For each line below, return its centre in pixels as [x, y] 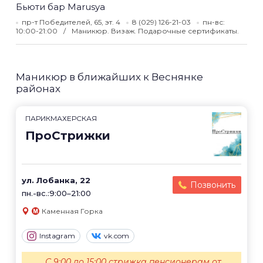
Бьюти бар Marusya [60, 7]
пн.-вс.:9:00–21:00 [56, 193]
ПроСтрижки [68, 136]
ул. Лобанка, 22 [56, 180]
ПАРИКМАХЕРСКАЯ [61, 118]
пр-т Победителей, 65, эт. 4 [71, 22]
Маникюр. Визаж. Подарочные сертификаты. [155, 31]
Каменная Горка [72, 211]
